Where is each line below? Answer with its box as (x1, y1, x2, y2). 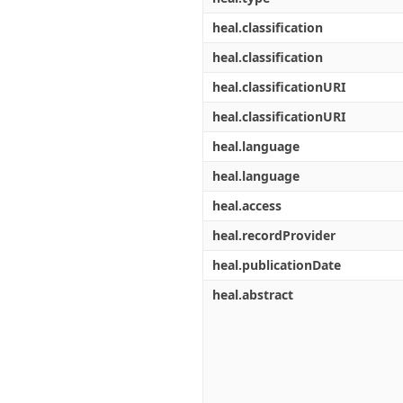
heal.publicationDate (212, 256, 341, 273)
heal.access (212, 197, 282, 214)
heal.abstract (212, 286, 293, 303)
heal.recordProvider (212, 227, 336, 244)
